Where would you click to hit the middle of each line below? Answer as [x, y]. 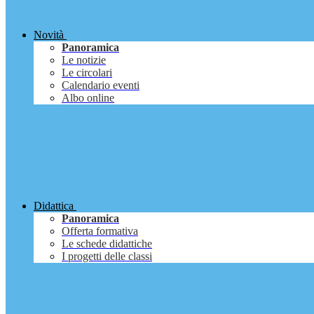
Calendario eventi [101, 86]
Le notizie [84, 60]
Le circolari [87, 73]
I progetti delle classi [107, 257]
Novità [49, 35]
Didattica [54, 206]
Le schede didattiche [107, 244]
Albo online [88, 98]
